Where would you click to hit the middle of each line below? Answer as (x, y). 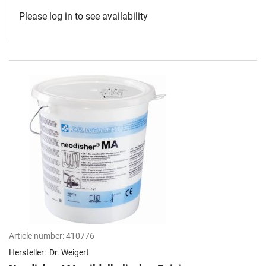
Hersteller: (28, 253)
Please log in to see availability (83, 17)
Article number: (37, 236)
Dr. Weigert (69, 253)
